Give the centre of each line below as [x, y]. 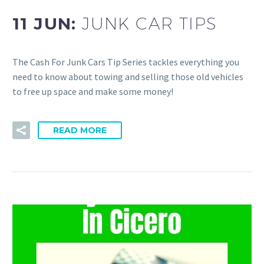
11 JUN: [47, 24]
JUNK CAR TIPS [150, 24]
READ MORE [80, 130]
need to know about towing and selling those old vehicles [128, 77]
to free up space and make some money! [93, 91]
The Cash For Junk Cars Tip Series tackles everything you [126, 62]
